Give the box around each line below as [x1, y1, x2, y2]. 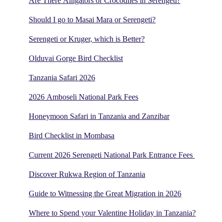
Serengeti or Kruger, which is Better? [29, 35, 145, 44]
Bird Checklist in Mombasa [29, 131, 114, 140]
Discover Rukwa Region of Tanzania [29, 170, 145, 179]
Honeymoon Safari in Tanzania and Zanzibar [29, 112, 169, 121]
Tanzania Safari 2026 [29, 73, 95, 82]
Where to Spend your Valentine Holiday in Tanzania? [29, 209, 196, 218]
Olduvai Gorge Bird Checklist [29, 54, 123, 63]
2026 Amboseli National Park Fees [29, 93, 138, 102]
